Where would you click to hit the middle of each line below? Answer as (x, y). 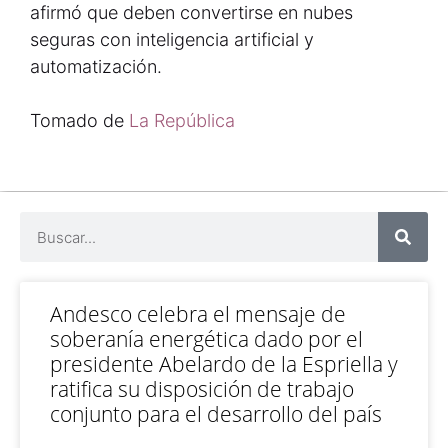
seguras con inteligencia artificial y (172, 39)
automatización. (96, 66)
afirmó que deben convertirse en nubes (191, 12)
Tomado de (77, 120)
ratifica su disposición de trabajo (202, 389)
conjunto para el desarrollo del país (216, 414)
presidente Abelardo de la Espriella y (224, 364)
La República (182, 120)
